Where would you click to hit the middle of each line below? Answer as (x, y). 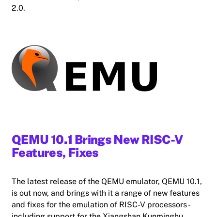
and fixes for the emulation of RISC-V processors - (101, 205)
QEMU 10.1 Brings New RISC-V (97, 140)
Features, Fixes (55, 153)
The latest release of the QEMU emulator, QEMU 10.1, (107, 182)
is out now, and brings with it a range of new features (106, 193)
